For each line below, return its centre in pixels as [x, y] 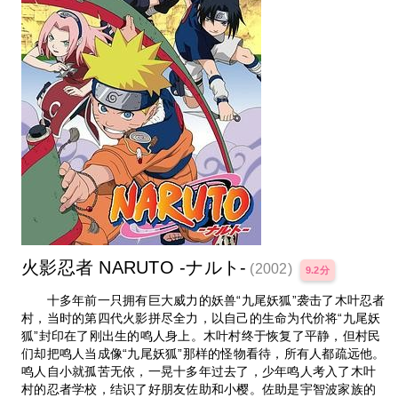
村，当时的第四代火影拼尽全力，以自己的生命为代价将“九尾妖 [201, 318]
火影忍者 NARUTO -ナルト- [134, 267]
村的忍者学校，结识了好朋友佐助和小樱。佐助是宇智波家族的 [199, 389]
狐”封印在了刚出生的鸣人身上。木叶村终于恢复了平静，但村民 [201, 335]
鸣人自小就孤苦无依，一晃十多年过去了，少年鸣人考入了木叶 [199, 371]
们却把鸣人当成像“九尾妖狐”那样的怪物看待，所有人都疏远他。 [203, 353]
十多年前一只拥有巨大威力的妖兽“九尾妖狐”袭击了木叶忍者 [203, 300]
